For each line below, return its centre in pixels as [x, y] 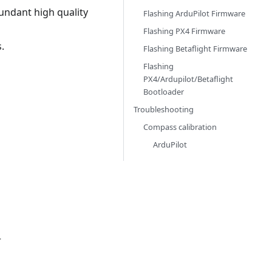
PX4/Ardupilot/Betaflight [188, 79]
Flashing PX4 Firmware [184, 31]
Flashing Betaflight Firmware [195, 49]
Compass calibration [180, 127]
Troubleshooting [164, 109]
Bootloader [164, 92]
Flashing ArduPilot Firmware [194, 13]
